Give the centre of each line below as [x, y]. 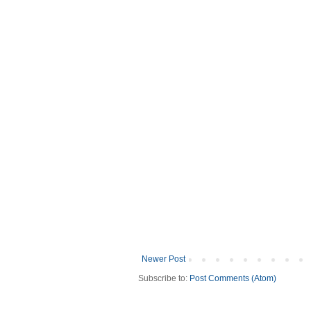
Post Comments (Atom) [233, 278]
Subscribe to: [164, 278]
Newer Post [163, 259]
